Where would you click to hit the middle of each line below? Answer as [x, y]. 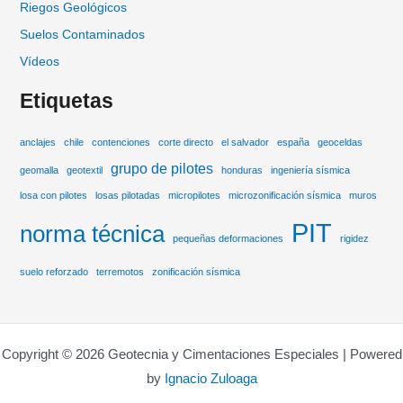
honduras [242, 170]
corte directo [185, 142]
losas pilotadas [127, 195]
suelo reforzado [54, 271]
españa [293, 142]
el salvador [245, 142]
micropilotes [194, 195]
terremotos [120, 271]
